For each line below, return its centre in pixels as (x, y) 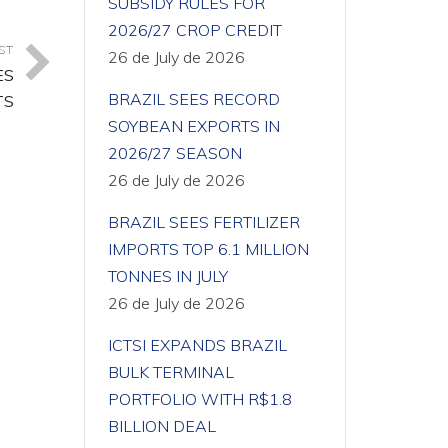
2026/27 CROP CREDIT (194, 30)
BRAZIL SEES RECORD (193, 99)
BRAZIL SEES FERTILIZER (203, 222)
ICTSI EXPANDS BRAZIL (197, 345)
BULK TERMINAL (170, 372)
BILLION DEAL (161, 426)
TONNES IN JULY (167, 276)
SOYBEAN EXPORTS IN (193, 126)
